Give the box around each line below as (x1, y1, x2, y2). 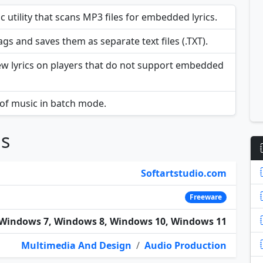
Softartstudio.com (141, 167, 227, 180)
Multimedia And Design (21, 239, 131, 252)
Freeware (190, 192, 222, 203)
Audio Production (144, 239, 227, 252)
